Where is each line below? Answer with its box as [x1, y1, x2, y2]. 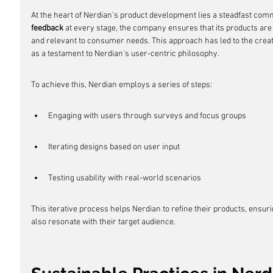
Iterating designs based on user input [48, 142, 180, 152]
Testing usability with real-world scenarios [48, 173, 201, 183]
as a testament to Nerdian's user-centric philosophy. [31, 49, 219, 59]
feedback [31, 23, 63, 34]
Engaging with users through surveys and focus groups [48, 111, 246, 121]
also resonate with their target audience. [31, 217, 175, 227]
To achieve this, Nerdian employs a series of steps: [31, 80, 212, 90]
